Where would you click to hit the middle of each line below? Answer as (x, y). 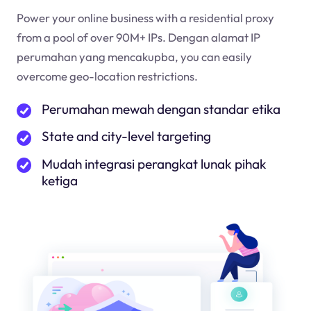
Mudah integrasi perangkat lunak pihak (154, 163)
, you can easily (213, 56)
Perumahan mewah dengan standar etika (161, 109)
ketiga (59, 180)
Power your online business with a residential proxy (145, 17)
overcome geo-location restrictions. (107, 76)
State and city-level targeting (126, 136)
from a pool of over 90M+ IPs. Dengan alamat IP (138, 37)
